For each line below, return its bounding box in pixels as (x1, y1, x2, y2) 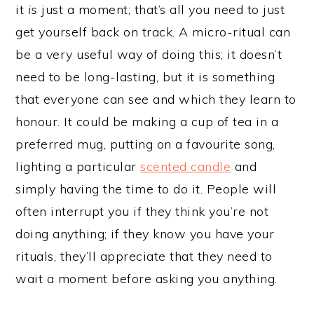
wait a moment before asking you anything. (15, 270, 278, 287)
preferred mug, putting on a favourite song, (15, 135, 275, 152)
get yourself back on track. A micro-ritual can (15, 23, 291, 40)
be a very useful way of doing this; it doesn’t (15, 46, 282, 62)
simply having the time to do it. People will (15, 180, 277, 197)
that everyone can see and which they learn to (15, 90, 296, 107)
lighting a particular (15, 158, 141, 175)
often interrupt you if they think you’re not (15, 203, 269, 219)
